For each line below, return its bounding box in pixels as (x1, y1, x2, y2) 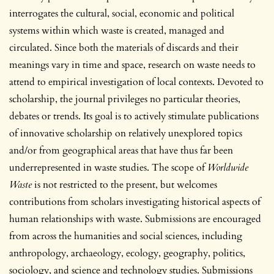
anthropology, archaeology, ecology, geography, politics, (9, 246, 245, 260)
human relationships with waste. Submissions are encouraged (9, 212, 261, 226)
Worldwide (207, 160, 248, 174)
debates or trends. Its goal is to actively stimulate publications (9, 109, 259, 123)
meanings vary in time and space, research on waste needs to (9, 57, 256, 72)
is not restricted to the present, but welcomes (32, 177, 217, 191)
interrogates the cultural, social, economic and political (9, 6, 234, 20)
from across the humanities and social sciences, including (9, 229, 242, 243)
